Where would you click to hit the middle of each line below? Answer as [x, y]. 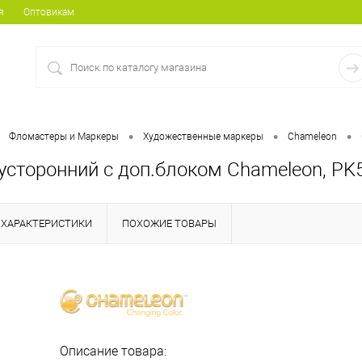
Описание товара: [113, 351]
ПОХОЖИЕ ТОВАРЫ [169, 224]
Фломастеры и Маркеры [64, 136]
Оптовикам [49, 12]
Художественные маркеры [203, 136]
